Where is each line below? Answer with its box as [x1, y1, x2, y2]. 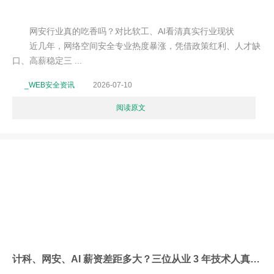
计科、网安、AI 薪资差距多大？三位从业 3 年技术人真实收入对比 [250, 253, 260, 264]
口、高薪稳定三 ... [12, 56, 82, 65]
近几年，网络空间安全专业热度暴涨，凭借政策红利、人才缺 [12, 41, 261, 51]
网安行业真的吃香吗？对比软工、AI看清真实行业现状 [12, 26, 234, 36]
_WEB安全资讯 [24, 81, 75, 89]
